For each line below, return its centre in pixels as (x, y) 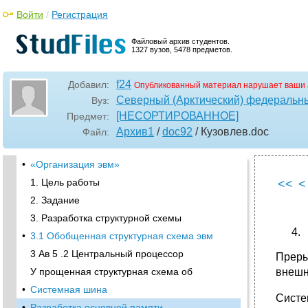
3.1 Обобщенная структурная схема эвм (122, 236)
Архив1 (135, 132)
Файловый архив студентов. (180, 41)
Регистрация (80, 14)
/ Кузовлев (220, 132)
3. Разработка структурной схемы (106, 218)
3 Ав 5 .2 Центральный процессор (107, 254)
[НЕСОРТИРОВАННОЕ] (177, 116)
